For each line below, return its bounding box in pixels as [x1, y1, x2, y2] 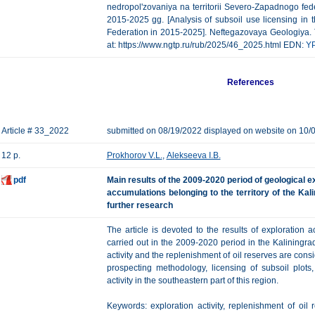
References [227, 77, 275, 87]
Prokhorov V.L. [106, 150, 162, 160]
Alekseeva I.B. [166, 150, 221, 160]
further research [106, 200, 173, 210]
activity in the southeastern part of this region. [106, 276, 278, 285]
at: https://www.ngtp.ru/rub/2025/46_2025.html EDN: [106, 40, 306, 50]
